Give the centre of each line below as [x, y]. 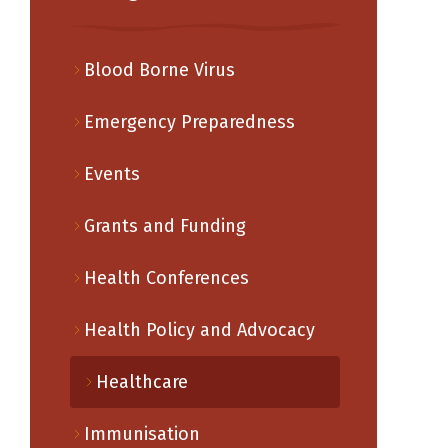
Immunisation [141, 434]
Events [111, 174]
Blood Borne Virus [159, 70]
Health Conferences [166, 278]
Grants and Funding [164, 226]
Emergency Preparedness [189, 122]
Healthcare [141, 382]
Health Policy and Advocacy [199, 330]
